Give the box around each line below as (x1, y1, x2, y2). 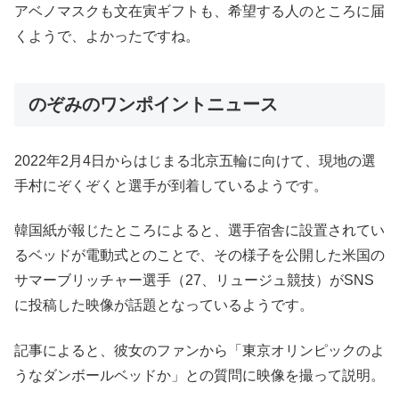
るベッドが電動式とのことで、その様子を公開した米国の (14, 248, 385, 264)
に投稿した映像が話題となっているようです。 (14, 297, 313, 313)
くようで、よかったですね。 (14, 28, 199, 45)
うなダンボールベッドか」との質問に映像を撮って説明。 (14, 367, 385, 383)
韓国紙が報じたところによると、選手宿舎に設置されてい (14, 223, 385, 239)
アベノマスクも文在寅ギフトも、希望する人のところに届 (14, 4, 385, 20)
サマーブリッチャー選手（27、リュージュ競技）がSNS (14, 273, 374, 289)
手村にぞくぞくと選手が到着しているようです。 (14, 177, 328, 193)
